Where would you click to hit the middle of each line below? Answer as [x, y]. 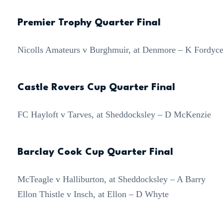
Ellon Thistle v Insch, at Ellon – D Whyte [93, 194]
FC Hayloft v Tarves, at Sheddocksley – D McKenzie [114, 115]
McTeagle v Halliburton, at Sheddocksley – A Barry [111, 179]
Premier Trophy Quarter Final [89, 23]
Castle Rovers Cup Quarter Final [96, 88]
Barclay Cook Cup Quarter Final [95, 153]
